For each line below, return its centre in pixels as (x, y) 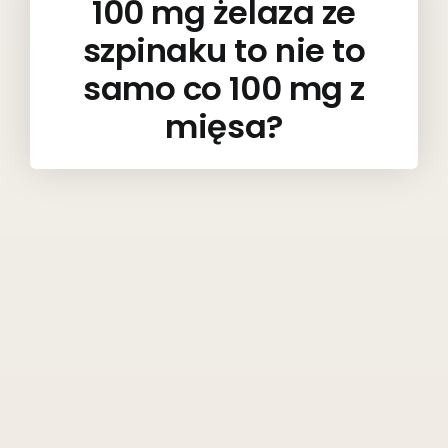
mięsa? (224, 126)
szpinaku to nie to (224, 50)
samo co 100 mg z (224, 88)
